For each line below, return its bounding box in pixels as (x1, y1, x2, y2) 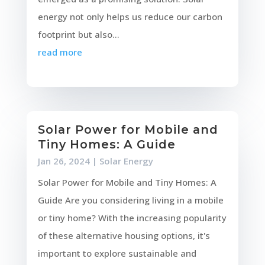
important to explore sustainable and (37, 247, 196, 260)
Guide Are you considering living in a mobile (37, 194, 224, 206)
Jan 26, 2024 (37, 155, 90, 167)
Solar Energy (99, 155, 153, 167)
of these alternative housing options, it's (37, 230, 210, 242)
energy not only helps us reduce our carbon (37, 11, 222, 23)
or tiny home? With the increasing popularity (37, 212, 227, 224)
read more (37, 46, 82, 59)
